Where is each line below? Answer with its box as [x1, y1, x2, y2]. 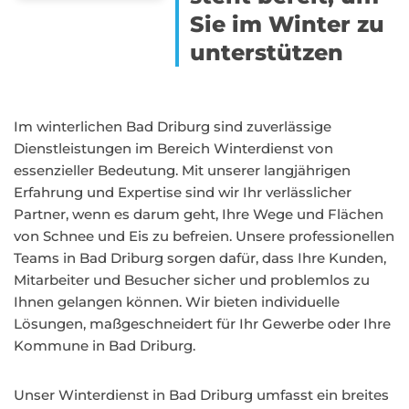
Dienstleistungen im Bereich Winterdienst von [14, 140, 333, 157]
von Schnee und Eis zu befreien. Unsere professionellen [14, 227, 394, 245]
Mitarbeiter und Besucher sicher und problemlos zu [14, 271, 370, 288]
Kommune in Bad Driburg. [14, 337, 195, 354]
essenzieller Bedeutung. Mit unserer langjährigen [14, 162, 351, 179]
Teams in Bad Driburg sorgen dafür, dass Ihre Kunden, [14, 249, 386, 267]
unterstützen [190, 39, 344, 66]
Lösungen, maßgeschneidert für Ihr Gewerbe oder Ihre [14, 315, 391, 332]
